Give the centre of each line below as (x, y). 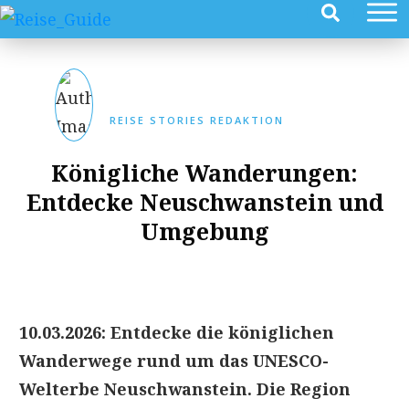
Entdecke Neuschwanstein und (204, 201)
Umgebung (204, 231)
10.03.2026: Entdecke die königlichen (177, 332)
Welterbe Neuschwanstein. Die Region (185, 388)
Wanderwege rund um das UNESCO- (174, 360)
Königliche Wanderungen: (204, 172)
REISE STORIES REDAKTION (197, 121)
